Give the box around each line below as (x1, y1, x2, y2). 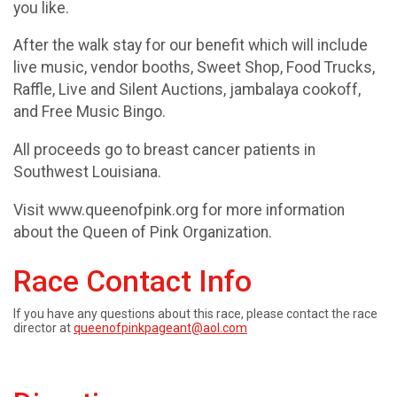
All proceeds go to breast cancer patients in (13, 140, 315, 159)
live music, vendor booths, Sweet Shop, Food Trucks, (13, 58, 375, 77)
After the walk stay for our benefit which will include (13, 36, 368, 55)
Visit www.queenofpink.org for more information (13, 200, 345, 219)
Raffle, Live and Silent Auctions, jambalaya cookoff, (13, 81, 361, 99)
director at (13, 320, 74, 335)
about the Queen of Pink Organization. (13, 222, 272, 241)
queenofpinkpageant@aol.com (74, 320, 247, 335)
